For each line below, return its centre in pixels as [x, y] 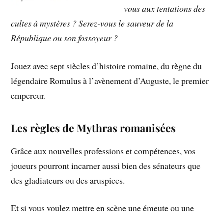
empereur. [28, 95]
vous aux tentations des [165, 8]
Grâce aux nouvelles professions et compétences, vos [103, 151]
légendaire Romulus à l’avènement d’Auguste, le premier [110, 80]
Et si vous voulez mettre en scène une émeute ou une [103, 208]
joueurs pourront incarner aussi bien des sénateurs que [106, 165]
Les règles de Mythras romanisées [94, 127]
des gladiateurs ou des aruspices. [68, 180]
